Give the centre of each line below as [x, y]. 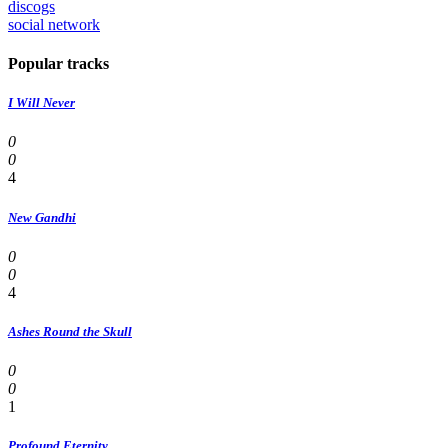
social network [54, 24]
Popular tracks [58, 64]
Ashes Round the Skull [70, 331]
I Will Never [41, 103]
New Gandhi [42, 217]
